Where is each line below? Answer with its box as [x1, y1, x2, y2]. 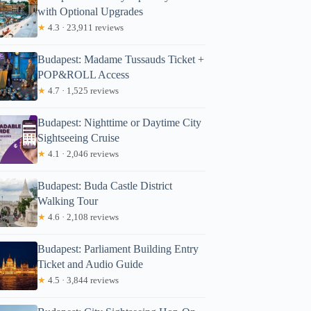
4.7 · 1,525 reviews [46, 85, 119, 96]
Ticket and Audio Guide [37, 258, 144, 270]
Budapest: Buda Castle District [37, 179, 173, 192]
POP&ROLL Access [37, 68, 130, 81]
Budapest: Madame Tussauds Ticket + [37, 53, 205, 65]
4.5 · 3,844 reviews [46, 274, 119, 285]
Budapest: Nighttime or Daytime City [37, 116, 202, 128]
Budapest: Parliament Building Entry [37, 242, 199, 255]
